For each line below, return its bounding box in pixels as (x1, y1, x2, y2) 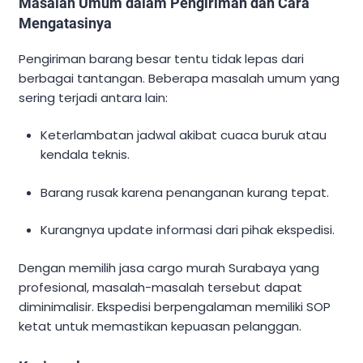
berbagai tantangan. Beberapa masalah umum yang (19, 69, 340, 87)
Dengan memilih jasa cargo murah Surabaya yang (19, 258, 319, 276)
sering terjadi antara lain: (19, 88, 168, 106)
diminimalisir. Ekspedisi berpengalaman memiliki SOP (19, 297, 331, 315)
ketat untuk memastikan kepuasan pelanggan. (19, 317, 301, 335)
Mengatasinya (19, 14, 112, 32)
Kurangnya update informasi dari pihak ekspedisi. (41, 221, 335, 239)
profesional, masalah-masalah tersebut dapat (19, 278, 302, 296)
